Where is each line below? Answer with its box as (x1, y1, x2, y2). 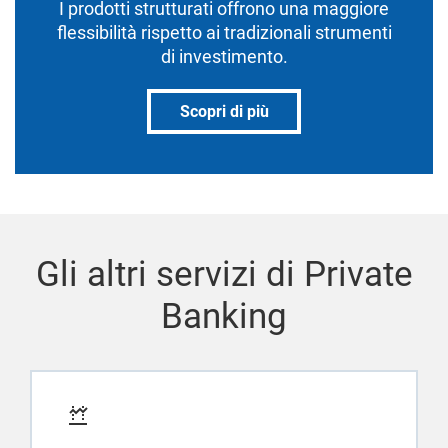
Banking (161, 296, 287, 337)
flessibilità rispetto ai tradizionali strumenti (56, 22, 392, 43)
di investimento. (160, 46, 288, 67)
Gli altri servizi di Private (35, 254, 413, 295)
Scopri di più (179, 102, 269, 121)
